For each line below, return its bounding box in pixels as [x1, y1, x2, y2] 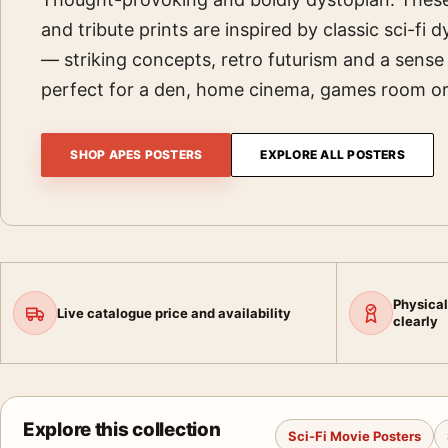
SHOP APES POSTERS [70, 147, 203, 162]
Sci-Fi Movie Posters [288, 428, 421, 444]
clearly [392, 313, 438, 329]
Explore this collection [23, 418, 221, 441]
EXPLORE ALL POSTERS [260, 147, 405, 162]
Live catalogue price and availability [57, 304, 291, 321]
